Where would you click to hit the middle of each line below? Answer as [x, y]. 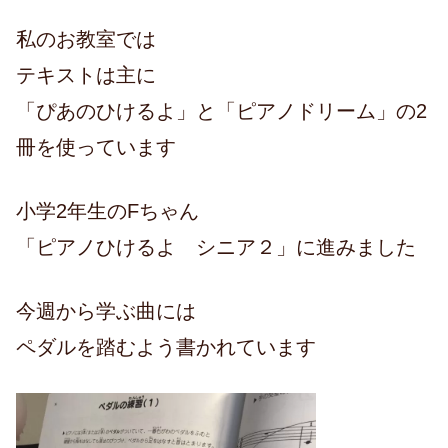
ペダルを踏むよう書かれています [166, 347]
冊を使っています [96, 147]
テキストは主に [86, 75]
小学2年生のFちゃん [107, 211]
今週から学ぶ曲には [106, 311]
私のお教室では [86, 39]
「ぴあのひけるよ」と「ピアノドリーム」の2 [221, 111]
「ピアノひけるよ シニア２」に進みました [216, 247]
